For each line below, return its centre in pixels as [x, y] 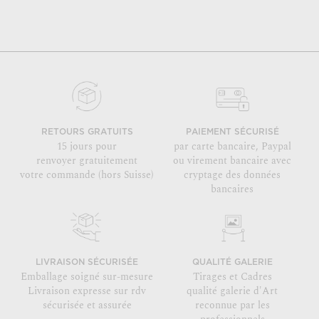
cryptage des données [232, 175]
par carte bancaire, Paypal [232, 146]
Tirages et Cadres [232, 277]
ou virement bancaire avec [232, 161]
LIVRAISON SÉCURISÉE [87, 262]
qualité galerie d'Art [232, 291]
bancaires [232, 189]
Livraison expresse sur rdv [87, 291]
